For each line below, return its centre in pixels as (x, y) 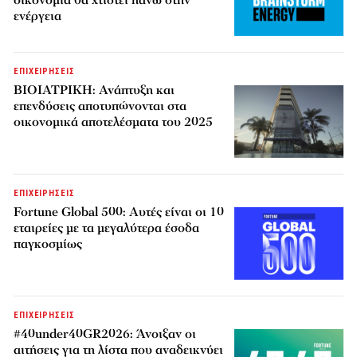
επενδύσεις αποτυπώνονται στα (100, 106)
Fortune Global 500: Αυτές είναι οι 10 (119, 212)
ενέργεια (38, 16)
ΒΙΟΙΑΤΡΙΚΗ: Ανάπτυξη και (94, 90)
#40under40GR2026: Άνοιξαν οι (105, 334)
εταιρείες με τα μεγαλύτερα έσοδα (107, 228)
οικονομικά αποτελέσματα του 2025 (114, 122)
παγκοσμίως (48, 244)
